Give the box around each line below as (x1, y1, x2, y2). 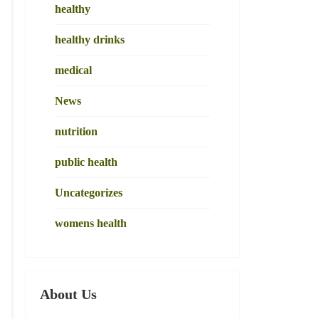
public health (54, 156, 117, 169)
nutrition (54, 125, 98, 138)
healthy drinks (54, 33, 125, 46)
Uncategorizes (54, 187, 122, 199)
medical (54, 64, 92, 77)
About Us (40, 286, 97, 302)
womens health (54, 217, 127, 230)
